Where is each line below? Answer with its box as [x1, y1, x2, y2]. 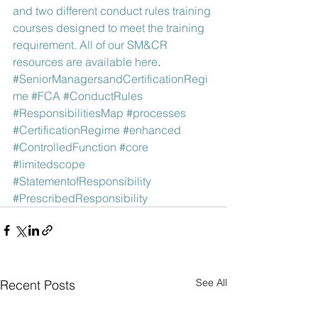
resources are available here [13, 54, 158, 69]
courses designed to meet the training [13, 20, 207, 35]
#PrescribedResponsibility [13, 190, 148, 205]
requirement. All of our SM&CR [13, 37, 170, 52]
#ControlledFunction [13, 139, 116, 154]
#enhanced [123, 122, 181, 137]
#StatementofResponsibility [13, 173, 151, 188]
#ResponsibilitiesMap [13, 105, 124, 120]
